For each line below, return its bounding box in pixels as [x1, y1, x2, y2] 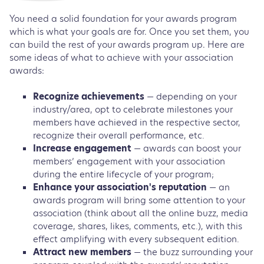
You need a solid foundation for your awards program [9, 15, 237, 24]
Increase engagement [33, 141, 134, 154]
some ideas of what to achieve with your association [9, 54, 233, 63]
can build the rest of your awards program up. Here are [9, 41, 245, 50]
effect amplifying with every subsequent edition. [33, 232, 244, 245]
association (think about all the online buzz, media [33, 206, 248, 219]
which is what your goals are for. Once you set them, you [9, 28, 249, 37]
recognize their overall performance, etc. [33, 128, 214, 141]
